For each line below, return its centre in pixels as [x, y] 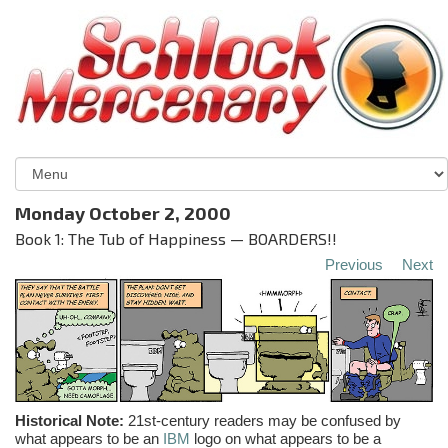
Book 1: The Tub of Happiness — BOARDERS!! [176, 238]
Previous [354, 264]
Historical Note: [69, 420]
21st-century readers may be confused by [262, 420]
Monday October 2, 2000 [123, 213]
